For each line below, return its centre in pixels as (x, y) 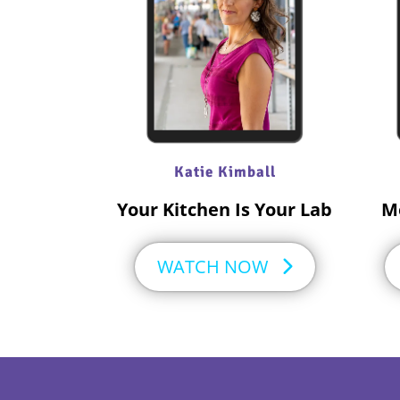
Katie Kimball (225, 172)
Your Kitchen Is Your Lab (225, 210)
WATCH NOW (212, 267)
